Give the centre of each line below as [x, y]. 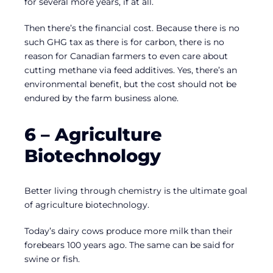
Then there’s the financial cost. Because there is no [132, 28]
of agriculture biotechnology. [87, 205]
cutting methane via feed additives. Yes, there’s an [131, 70]
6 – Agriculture [93, 134]
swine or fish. [52, 259]
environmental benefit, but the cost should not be [130, 84]
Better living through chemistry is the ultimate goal [136, 191]
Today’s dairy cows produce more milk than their [129, 231]
